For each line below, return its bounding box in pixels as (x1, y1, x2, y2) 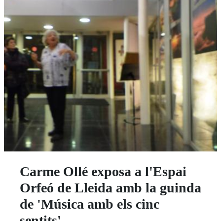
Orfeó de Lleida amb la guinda (20, 180, 201, 195)
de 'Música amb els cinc (20, 196, 159, 212)
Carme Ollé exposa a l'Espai (20, 163, 186, 179)
